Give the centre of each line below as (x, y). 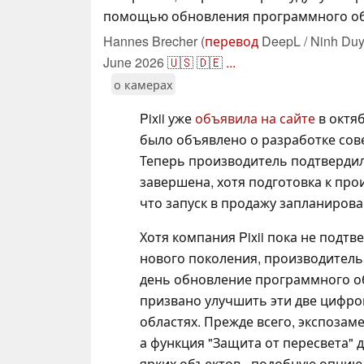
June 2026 (134, 62)
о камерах (143, 84)
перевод (232, 41)
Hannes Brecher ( (154, 41)
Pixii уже (167, 118)
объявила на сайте (255, 118)
